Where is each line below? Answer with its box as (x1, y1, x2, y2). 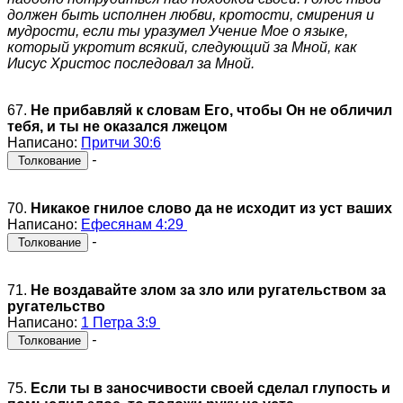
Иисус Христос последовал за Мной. (7, 55, 255, 71)
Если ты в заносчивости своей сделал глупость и (31, 380, 390, 396)
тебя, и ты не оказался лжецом (7, 118, 228, 134)
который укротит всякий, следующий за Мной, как (7, 39, 357, 55)
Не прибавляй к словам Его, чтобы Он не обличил (31, 102, 392, 118)
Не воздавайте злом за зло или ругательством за (31, 282, 386, 298)
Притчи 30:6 (81, 134, 161, 150)
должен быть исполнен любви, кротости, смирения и (7, 6, 374, 22)
